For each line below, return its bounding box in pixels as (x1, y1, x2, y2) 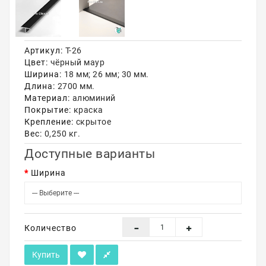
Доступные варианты (24, 147, 155, 161)
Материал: (24, 93, 70, 103)
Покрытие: (24, 105, 71, 115)
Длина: (24, 81, 55, 91)
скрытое (74, 117, 111, 126)
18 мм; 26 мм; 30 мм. (62, 69, 149, 79)
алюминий (70, 93, 116, 103)
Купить (32, 250, 60, 259)
